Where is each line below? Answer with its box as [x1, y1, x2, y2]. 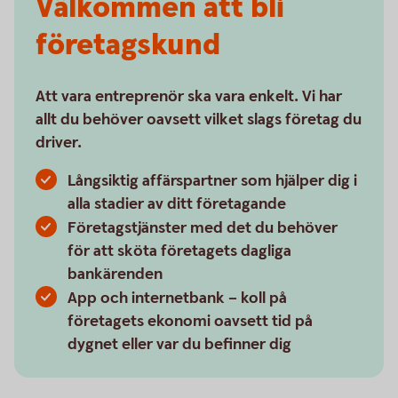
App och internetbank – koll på [68, 288, 287, 308]
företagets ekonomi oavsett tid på [68, 311, 313, 331]
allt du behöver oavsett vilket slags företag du [36, 109, 362, 130]
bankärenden [68, 264, 163, 284]
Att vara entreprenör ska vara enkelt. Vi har [36, 86, 342, 107]
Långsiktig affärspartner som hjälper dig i [68, 171, 357, 191]
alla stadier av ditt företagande [68, 194, 286, 214]
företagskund [36, 25, 220, 66]
